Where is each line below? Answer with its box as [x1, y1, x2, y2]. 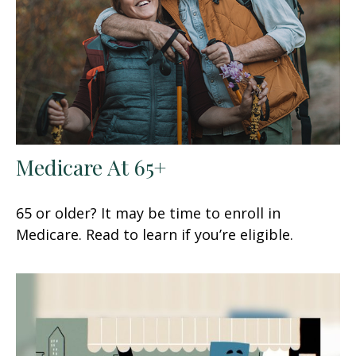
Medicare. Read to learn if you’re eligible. [16, 224, 293, 244]
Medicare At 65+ [16, 152, 166, 181]
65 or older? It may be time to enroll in [16, 203, 281, 222]
